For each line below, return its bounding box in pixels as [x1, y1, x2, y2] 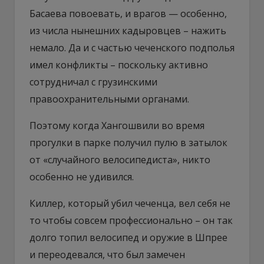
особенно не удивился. [29, 170, 134, 183]
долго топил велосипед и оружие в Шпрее [29, 230, 227, 244]
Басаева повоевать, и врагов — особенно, [29, 6, 227, 20]
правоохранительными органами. [29, 92, 189, 105]
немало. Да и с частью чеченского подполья [29, 41, 235, 54]
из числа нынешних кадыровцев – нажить [29, 24, 226, 37]
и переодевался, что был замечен [29, 247, 185, 261]
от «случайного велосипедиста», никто [29, 153, 210, 166]
